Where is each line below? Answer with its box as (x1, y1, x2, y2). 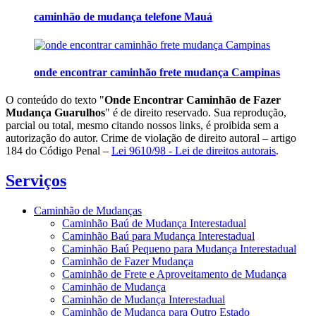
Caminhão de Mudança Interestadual (62, 293, 225, 305)
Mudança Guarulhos (6, 107, 105, 119)
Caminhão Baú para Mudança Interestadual (62, 229, 255, 242)
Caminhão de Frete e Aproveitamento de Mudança (62, 267, 286, 280)
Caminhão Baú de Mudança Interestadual (62, 217, 246, 229)
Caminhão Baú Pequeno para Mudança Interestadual (62, 242, 296, 255)
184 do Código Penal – (6, 145, 111, 157)
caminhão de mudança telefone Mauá (34, 11, 212, 23)
